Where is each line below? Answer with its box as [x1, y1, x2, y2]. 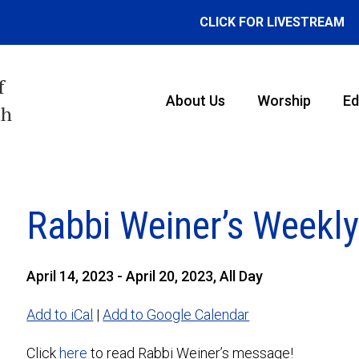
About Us [165, 92, 225, 109]
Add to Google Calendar [103, 306, 250, 323]
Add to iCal [26, 306, 94, 323]
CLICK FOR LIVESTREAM [199, 14, 345, 30]
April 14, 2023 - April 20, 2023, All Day [26, 268, 264, 284]
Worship [256, 92, 311, 109]
